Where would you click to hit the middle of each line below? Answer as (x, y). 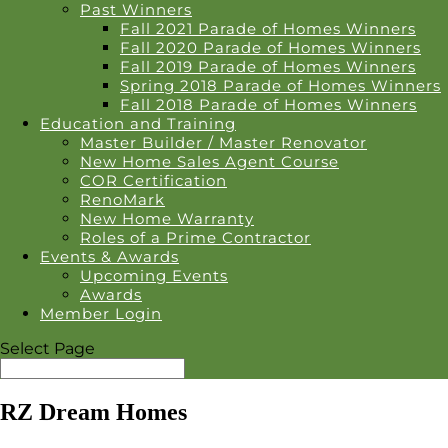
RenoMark (122, 199)
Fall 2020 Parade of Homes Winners (270, 47)
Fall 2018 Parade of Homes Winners (268, 104)
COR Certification (153, 180)
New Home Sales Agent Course (209, 161)
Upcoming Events (154, 275)
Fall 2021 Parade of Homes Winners (268, 28)
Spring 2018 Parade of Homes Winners (280, 85)
